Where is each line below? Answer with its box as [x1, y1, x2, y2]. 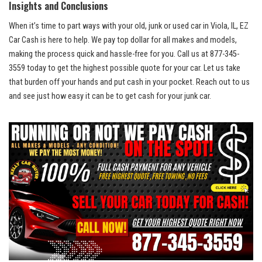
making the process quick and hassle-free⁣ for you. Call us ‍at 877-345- [9, 49, 239, 60]
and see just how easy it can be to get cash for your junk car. [9, 91, 211, 102]
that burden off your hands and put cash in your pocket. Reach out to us [9, 77, 250, 88]
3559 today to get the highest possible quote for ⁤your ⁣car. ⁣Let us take [9, 63, 240, 74]
